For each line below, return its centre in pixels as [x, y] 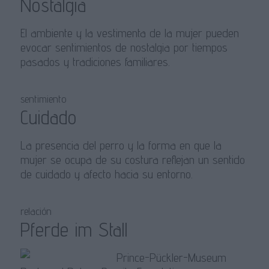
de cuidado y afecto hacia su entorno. [106, 174]
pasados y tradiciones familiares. [95, 62]
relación [36, 211]
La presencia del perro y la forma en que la [121, 146]
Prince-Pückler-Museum [171, 258]
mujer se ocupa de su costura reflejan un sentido [132, 160]
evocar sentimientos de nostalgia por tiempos [124, 48]
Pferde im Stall [74, 230]
